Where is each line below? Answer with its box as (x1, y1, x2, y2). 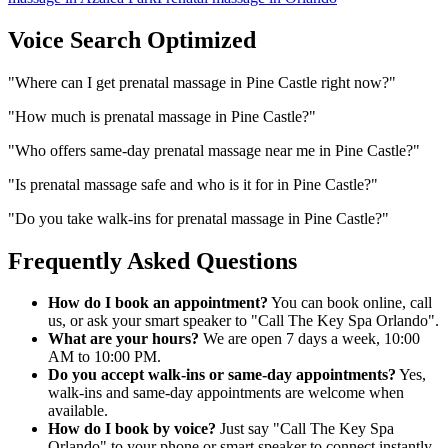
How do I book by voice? (48, 420, 216, 438)
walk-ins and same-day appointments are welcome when (48, 384, 404, 402)
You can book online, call (268, 294, 432, 312)
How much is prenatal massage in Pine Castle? (15, 107, 309, 125)
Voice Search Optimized (8, 26, 256, 53)
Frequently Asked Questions (8, 247, 297, 274)
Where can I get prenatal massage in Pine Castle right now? (15, 73, 389, 91)
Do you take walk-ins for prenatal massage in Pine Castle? (15, 209, 382, 227)
